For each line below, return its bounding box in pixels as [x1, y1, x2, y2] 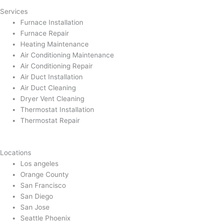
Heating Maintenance [20, 40, 89, 49]
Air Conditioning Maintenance [20, 51, 114, 59]
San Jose [20, 203, 50, 211]
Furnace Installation [20, 18, 84, 27]
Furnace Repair [20, 29, 69, 38]
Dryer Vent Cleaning [20, 95, 85, 103]
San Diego [20, 192, 54, 200]
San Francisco [20, 181, 66, 189]
